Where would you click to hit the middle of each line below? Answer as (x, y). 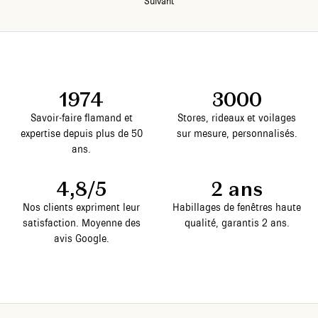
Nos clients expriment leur (81, 207)
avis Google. (81, 238)
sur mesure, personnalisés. (237, 133)
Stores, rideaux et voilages (237, 117)
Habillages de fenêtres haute (237, 207)
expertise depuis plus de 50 (81, 133)
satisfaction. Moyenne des (81, 223)
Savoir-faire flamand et (81, 117)
